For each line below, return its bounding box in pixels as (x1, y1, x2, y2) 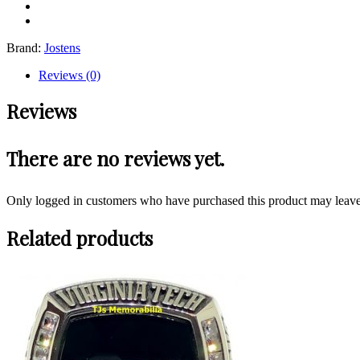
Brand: (6, 41, 44, 55)
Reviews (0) (39, 68, 100, 82)
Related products (6, 224, 153, 251)
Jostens (44, 41, 80, 55)
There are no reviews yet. (6, 145, 224, 171)
